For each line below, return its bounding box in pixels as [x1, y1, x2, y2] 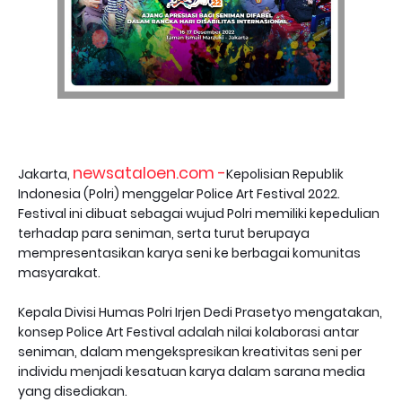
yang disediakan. [18, 381, 127, 400]
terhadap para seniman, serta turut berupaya [18, 223, 310, 242]
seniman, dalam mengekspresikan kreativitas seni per [18, 342, 362, 361]
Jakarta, [18, 164, 73, 183]
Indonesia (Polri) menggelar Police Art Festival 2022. [18, 184, 340, 203]
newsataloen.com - [73, 162, 226, 184]
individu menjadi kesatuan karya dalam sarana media [18, 362, 365, 380]
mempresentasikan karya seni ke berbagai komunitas [18, 243, 361, 262]
